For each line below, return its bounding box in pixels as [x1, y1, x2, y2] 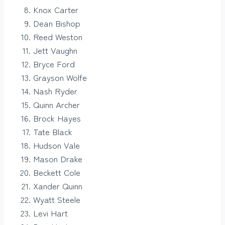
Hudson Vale [33, 139, 80, 152]
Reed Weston [33, 30, 82, 43]
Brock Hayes [33, 111, 81, 125]
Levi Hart [33, 206, 68, 219]
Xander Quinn [33, 179, 82, 192]
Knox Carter [33, 3, 78, 16]
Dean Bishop [33, 17, 80, 30]
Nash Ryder [33, 84, 77, 97]
